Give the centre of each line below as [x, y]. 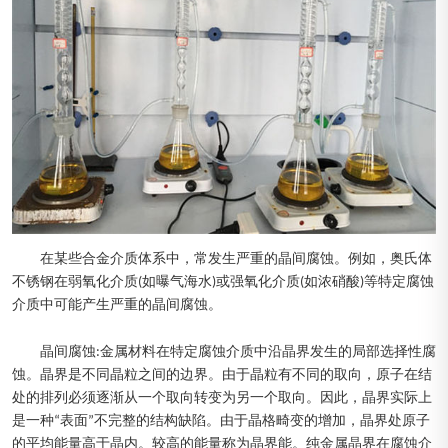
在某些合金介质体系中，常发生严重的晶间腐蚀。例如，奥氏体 [236, 259]
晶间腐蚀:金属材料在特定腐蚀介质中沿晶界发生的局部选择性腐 [238, 352]
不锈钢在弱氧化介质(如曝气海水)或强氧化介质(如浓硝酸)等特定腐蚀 [223, 282]
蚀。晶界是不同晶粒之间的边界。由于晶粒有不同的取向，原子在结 [222, 375]
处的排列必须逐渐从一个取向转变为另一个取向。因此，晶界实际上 [222, 398]
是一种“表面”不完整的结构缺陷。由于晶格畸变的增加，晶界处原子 [221, 421]
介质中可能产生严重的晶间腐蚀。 [117, 305]
